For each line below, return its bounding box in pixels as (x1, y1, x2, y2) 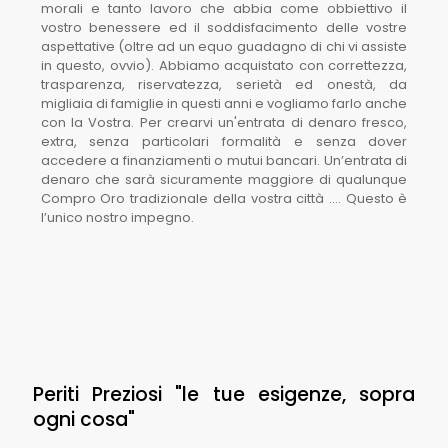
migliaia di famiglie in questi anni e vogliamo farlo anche (40, 94, 408, 113)
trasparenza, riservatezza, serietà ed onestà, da (40, 75, 408, 94)
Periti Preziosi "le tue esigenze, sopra (33, 381, 415, 408)
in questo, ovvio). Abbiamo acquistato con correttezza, (40, 56, 408, 75)
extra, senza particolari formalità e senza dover (40, 132, 408, 151)
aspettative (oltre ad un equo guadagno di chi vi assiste (40, 37, 408, 56)
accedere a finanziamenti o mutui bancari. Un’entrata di (40, 151, 408, 170)
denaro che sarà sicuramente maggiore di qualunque (40, 170, 408, 189)
